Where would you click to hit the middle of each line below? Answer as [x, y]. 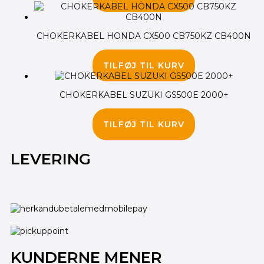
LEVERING [51, 159]
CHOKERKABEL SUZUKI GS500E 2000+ [144, 95]
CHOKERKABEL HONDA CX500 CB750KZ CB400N [144, 36]
